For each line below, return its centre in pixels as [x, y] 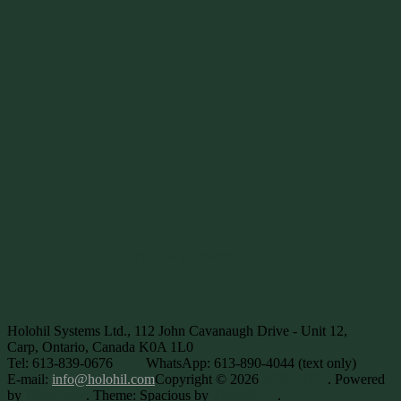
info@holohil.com [103, 379]
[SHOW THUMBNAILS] [200, 256]
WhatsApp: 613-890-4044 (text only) [251, 363]
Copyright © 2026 [209, 379]
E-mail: [30, 379]
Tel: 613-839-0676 [60, 363]
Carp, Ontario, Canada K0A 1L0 [100, 346]
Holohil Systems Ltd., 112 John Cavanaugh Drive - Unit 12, [177, 330]
